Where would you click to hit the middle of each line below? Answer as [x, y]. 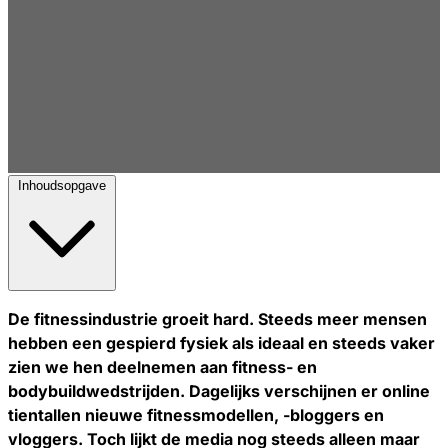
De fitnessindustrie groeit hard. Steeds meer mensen [217, 318]
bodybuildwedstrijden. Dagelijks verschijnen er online [219, 390]
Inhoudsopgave [62, 185]
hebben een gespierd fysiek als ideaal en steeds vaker [221, 342]
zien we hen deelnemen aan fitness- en [162, 366]
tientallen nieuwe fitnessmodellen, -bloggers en [196, 414]
